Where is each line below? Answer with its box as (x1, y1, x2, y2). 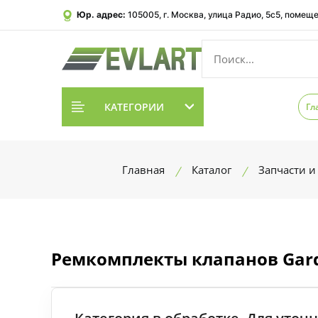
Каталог (192, 163, 231, 177)
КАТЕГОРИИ (104, 99, 164, 114)
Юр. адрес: (77, 9, 126, 20)
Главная (122, 163, 165, 177)
